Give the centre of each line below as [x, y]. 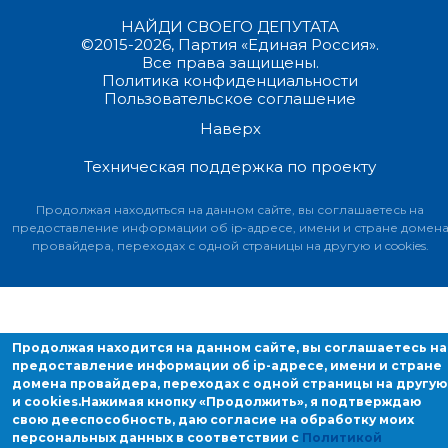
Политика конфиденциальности [230, 80]
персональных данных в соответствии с [156, 437]
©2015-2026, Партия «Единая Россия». [230, 44]
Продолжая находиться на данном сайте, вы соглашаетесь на [230, 209]
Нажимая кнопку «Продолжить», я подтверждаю [250, 401]
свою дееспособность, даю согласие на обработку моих [212, 419]
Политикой [341, 437]
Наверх [230, 128]
